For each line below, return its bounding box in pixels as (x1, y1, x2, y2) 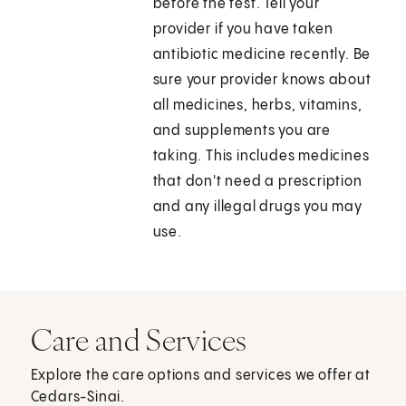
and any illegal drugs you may (152, 199, 362, 216)
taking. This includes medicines (152, 149, 370, 165)
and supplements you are (152, 123, 332, 140)
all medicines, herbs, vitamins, (152, 98, 362, 114)
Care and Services (30, 321, 247, 360)
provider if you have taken (152, 22, 333, 38)
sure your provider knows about (152, 72, 372, 89)
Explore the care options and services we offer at (30, 368, 371, 384)
